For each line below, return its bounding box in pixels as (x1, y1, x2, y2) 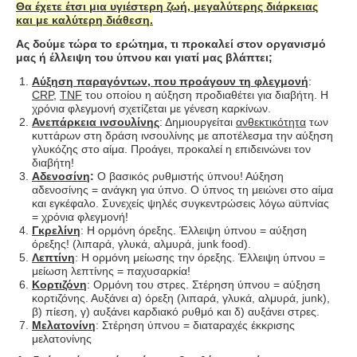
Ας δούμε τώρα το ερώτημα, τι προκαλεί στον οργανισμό (16, 37, 326, 50)
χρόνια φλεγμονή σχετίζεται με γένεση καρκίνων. (32, 102, 271, 116)
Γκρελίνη (32, 224, 80, 237)
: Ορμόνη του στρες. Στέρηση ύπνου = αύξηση (87, 278, 320, 292)
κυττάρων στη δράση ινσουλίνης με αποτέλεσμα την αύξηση (32, 129, 333, 143)
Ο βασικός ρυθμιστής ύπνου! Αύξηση (97, 170, 284, 183)
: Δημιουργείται (159, 116, 236, 129)
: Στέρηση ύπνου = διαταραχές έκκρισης (96, 319, 295, 332)
